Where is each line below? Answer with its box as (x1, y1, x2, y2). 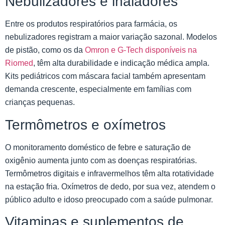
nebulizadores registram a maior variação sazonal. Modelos (5, 33, 217, 42)
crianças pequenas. (5, 98, 75, 107)
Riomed (5, 59, 33, 68)
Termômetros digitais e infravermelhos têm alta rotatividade (5, 169, 214, 178)
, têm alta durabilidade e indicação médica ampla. (33, 59, 209, 68)
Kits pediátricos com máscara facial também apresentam (5, 72, 205, 81)
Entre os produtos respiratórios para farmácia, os (5, 20, 177, 29)
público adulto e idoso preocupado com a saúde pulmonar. (5, 195, 213, 204)
